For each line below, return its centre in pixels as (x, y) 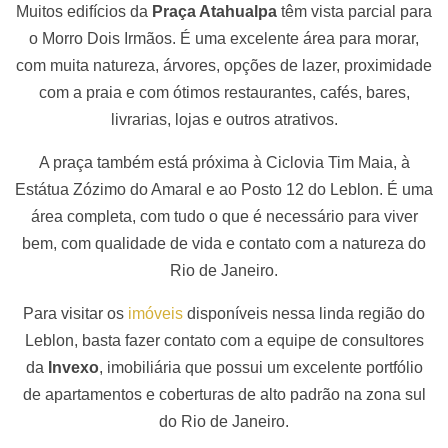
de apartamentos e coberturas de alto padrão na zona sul (224, 394)
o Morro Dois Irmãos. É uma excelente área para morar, (224, 38)
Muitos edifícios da (84, 11)
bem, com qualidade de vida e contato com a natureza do (224, 243)
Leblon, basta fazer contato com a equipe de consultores (224, 340)
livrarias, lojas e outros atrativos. (224, 119)
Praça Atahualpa (214, 11)
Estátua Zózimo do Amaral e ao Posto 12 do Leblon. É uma (224, 189)
